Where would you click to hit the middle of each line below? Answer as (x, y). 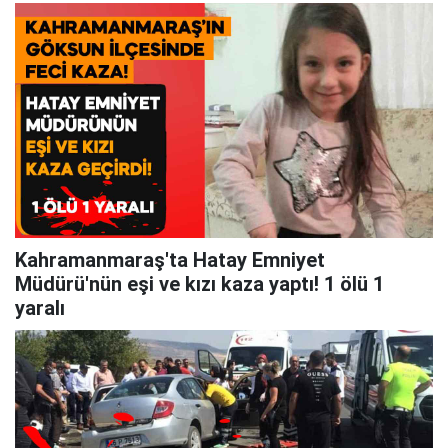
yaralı (40, 308)
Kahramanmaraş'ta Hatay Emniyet (170, 260)
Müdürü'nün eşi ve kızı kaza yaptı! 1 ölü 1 (199, 284)
